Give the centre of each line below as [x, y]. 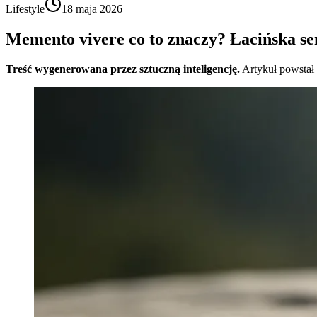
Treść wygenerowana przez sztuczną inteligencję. [123, 69]
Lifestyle [25, 9]
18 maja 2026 [92, 9]
